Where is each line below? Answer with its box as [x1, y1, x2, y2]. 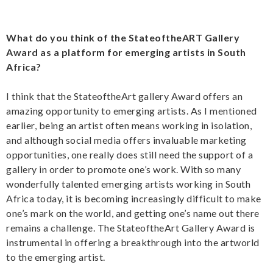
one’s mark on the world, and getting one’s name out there [6, 207, 260, 219]
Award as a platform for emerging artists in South [6, 46, 246, 58]
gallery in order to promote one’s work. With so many [6, 163, 241, 175]
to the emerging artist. [6, 251, 105, 263]
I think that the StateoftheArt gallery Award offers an [6, 90, 243, 102]
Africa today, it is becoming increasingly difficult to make [6, 193, 261, 205]
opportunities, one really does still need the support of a [6, 149, 253, 161]
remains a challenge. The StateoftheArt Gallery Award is [6, 222, 255, 234]
